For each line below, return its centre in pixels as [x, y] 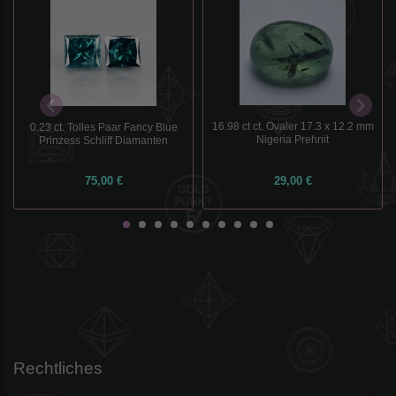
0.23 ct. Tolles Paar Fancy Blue [103, 126]
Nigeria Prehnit [293, 140]
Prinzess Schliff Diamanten [103, 140]
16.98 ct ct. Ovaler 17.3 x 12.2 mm [293, 126]
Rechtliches [58, 369]
